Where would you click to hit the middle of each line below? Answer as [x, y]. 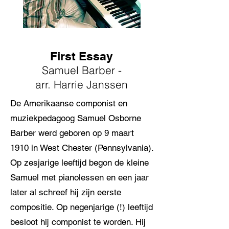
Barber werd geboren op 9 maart [72, 133]
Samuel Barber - [82, 70]
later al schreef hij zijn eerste [66, 192]
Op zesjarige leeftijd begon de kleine [79, 163]
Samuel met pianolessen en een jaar [79, 177]
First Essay [82, 56]
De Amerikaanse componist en [69, 103]
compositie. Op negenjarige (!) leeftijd [82, 207]
